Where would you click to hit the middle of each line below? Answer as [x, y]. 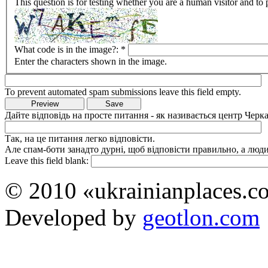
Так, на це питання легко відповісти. [80, 139]
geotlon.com [201, 218]
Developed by [74, 218]
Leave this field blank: [48, 161]
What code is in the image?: [68, 50]
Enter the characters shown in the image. [91, 62]
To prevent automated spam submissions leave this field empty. [123, 92]
